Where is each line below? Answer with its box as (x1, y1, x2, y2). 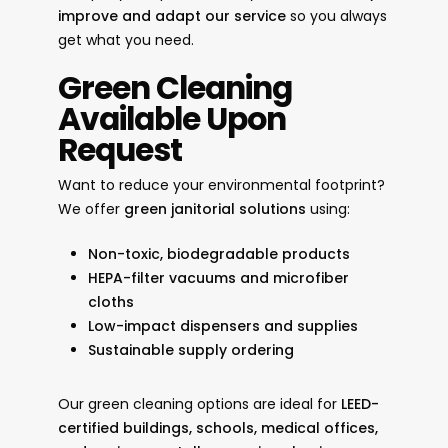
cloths (87, 292, 134, 313)
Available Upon (57, 97, 287, 142)
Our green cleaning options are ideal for (57, 394, 341, 415)
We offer (57, 199, 124, 220)
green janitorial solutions (123, 199, 306, 220)
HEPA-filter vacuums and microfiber (87, 268, 349, 289)
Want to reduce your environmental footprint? (57, 175, 385, 196)
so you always (285, 6, 387, 27)
